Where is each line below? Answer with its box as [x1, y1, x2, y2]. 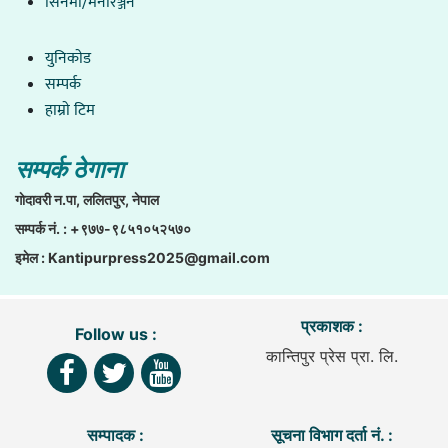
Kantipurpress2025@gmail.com [48, 248, 270, 266]
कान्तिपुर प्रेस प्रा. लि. [266, 345, 399, 366]
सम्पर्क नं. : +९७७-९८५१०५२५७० [15, 219, 191, 237]
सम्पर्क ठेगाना [15, 154, 123, 184]
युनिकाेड [45, 44, 91, 72]
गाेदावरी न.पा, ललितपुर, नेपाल [15, 190, 159, 208]
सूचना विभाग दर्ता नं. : [271, 424, 394, 445]
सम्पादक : [87, 424, 145, 445]
